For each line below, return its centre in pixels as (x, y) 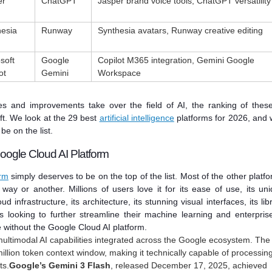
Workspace (119, 73)
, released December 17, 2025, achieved (189, 266)
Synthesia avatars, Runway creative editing (180, 30)
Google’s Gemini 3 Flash (60, 266)
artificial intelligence (137, 118)
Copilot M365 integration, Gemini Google (176, 60)
